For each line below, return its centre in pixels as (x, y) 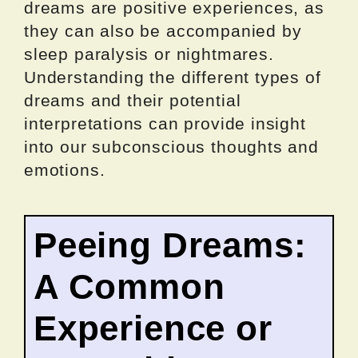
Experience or (153, 328)
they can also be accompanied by (163, 30)
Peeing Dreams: (170, 245)
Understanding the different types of (173, 77)
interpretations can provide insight (165, 123)
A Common (129, 286)
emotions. (65, 169)
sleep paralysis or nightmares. (149, 54)
